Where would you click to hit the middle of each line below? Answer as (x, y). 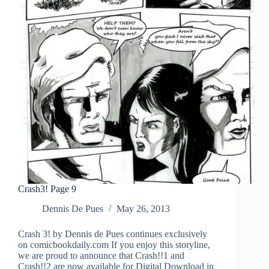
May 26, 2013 (143, 209)
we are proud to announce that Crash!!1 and (101, 256)
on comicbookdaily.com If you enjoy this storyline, (114, 245)
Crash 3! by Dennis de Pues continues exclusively (113, 234)
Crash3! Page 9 (47, 189)
